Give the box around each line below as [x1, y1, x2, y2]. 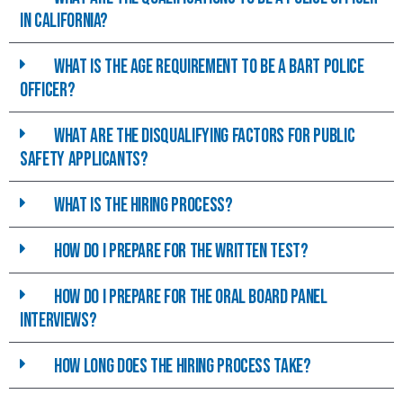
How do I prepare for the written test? [54, 239, 309, 264]
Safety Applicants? [20, 148, 148, 173]
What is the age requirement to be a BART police [54, 55, 364, 80]
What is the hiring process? [54, 193, 233, 219]
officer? [20, 78, 76, 103]
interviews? [20, 309, 97, 334]
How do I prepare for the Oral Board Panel [54, 285, 327, 310]
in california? [20, 9, 109, 34]
